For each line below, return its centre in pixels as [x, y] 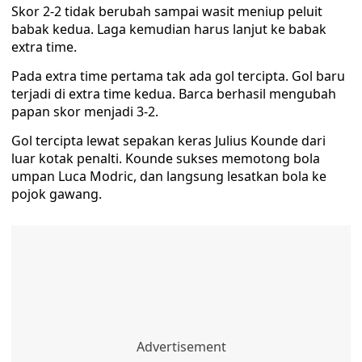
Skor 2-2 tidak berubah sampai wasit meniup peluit [167, 11]
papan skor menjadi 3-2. [85, 112]
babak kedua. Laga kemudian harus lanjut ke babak [169, 29]
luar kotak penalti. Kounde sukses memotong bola [166, 158]
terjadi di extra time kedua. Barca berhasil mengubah [174, 94]
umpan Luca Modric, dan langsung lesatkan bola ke [169, 176]
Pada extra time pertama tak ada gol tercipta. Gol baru [178, 76]
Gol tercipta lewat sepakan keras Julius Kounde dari [168, 141]
